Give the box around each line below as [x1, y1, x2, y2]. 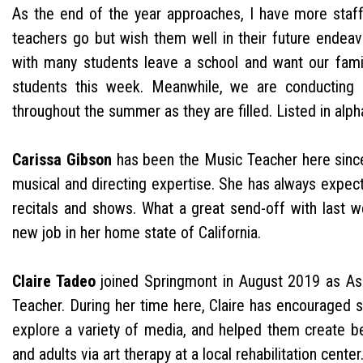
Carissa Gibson [12, 149, 112, 169]
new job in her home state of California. [12, 222, 265, 242]
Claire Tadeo [12, 271, 96, 291]
